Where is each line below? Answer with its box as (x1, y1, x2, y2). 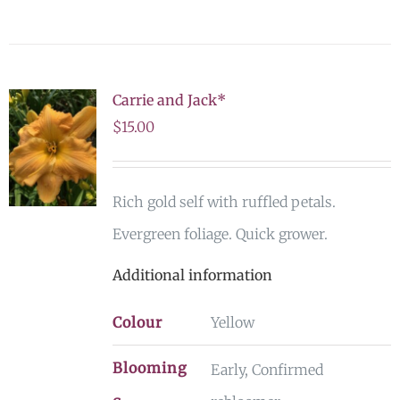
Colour (112, 313, 162, 331)
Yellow (210, 313, 254, 331)
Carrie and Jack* (112, 91, 226, 109)
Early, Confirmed (210, 361, 323, 379)
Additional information (112, 266, 272, 284)
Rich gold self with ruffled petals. (112, 193, 336, 211)
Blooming (112, 359, 187, 377)
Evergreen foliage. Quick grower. (112, 225, 328, 243)
